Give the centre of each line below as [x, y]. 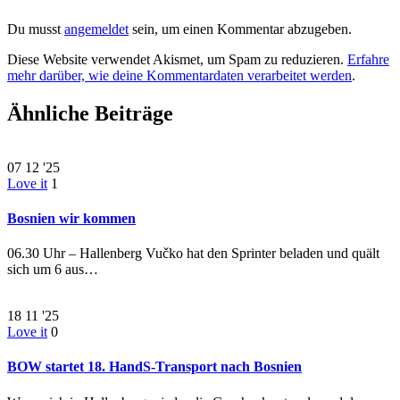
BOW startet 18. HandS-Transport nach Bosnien [154, 367]
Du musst [36, 29]
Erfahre [368, 59]
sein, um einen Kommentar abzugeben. [240, 29]
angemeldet [96, 29]
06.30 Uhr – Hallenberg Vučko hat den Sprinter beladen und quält [193, 254]
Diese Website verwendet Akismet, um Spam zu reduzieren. [177, 59]
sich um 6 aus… [53, 270]
